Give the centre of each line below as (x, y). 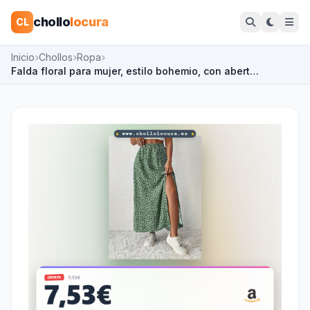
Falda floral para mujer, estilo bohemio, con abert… (135, 71)
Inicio (23, 57)
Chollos (56, 57)
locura (89, 22)
